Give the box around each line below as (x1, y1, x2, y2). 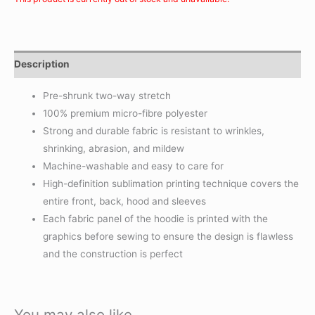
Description (14, 58, 70, 70)
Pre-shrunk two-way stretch (43, 90, 172, 102)
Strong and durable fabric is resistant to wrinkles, (43, 125, 265, 137)
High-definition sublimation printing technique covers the (43, 178, 300, 190)
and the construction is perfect (43, 248, 184, 260)
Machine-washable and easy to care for (43, 160, 224, 172)
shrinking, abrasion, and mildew (43, 143, 185, 155)
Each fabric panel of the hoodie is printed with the (43, 213, 269, 225)
